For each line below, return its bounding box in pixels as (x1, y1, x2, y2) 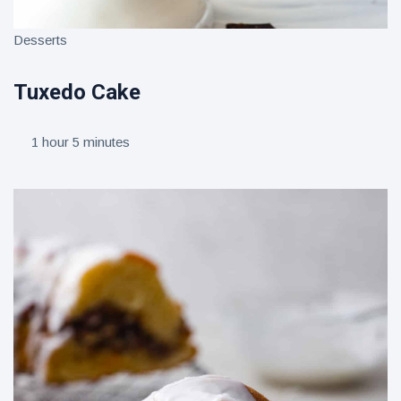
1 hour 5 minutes (31, 134, 130, 150)
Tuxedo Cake (13, 80, 141, 106)
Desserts (13, 32, 67, 48)
